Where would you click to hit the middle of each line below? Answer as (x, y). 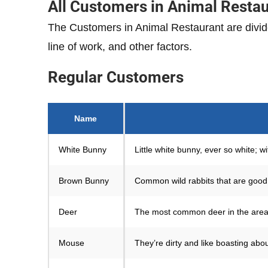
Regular (75, 77)
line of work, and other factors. (120, 47)
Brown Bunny (84, 181)
